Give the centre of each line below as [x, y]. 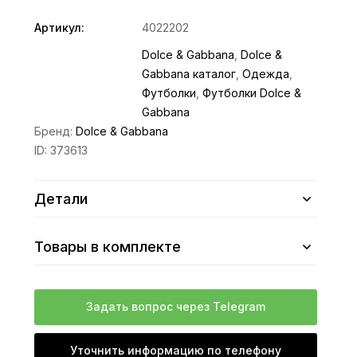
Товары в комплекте [108, 247]
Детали [61, 199]
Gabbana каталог [189, 74]
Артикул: [60, 28]
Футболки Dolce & [252, 93]
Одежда [266, 74]
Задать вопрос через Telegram [176, 307]
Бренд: [55, 131]
